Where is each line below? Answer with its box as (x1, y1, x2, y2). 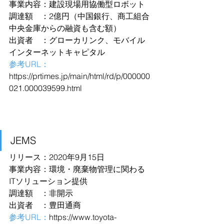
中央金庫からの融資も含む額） (9, 23, 121, 33)
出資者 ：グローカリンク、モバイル (9, 35, 145, 45)
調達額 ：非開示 (9, 188, 73, 198)
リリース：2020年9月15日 (9, 152, 104, 162)
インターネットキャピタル (9, 47, 105, 57)
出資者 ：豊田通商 (9, 200, 81, 210)
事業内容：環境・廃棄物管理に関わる (9, 164, 145, 174)
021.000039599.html (9, 83, 82, 93)
